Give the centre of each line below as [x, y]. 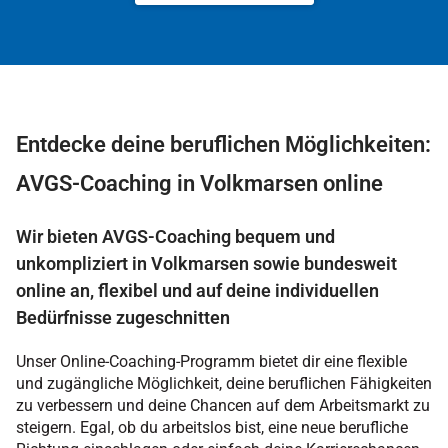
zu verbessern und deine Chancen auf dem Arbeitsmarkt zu [223, 405]
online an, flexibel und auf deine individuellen [197, 290]
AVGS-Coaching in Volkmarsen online [199, 183]
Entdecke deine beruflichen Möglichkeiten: [223, 144]
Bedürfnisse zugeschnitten [123, 317]
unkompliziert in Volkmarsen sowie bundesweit [206, 263]
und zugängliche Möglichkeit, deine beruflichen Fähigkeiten [224, 383]
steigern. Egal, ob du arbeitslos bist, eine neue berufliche [212, 427]
